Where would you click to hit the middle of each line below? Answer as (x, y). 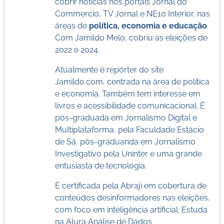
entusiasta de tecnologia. (101, 165)
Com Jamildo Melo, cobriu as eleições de (131, 37)
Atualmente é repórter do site (109, 69)
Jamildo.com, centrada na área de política (132, 81)
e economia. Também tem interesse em (127, 93)
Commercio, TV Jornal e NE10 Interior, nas (132, 13)
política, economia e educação (148, 25)
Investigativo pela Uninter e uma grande (128, 153)
